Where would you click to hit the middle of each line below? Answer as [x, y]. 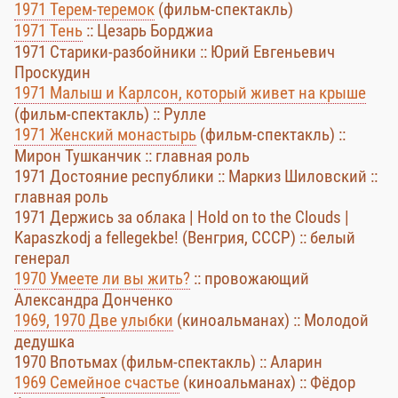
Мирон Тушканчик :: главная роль [132, 156]
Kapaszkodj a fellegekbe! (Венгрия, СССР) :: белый [185, 238]
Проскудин [52, 72]
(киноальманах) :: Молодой [271, 320]
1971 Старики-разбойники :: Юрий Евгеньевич [175, 52]
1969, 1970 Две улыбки [94, 320]
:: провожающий [250, 279]
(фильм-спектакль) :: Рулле [110, 114]
